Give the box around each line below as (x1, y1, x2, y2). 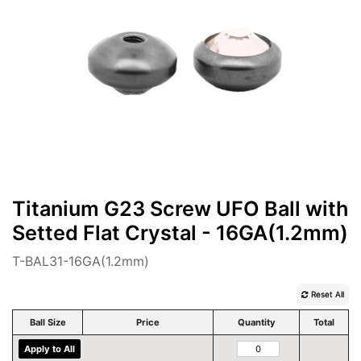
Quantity (237, 317, 276, 329)
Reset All (309, 289, 344, 300)
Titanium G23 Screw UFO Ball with (12, 197, 348, 221)
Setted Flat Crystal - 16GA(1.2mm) (12, 221, 348, 245)
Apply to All (24, 343, 76, 355)
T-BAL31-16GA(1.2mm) (12, 253, 149, 269)
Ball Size (29, 317, 66, 329)
